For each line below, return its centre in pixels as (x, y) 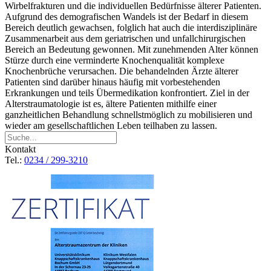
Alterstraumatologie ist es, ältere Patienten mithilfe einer (111, 103)
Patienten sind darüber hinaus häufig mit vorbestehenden (113, 82)
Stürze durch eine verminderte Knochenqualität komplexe (115, 60)
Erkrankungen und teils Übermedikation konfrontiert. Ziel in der (127, 93)
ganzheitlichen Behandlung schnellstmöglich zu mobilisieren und (129, 114)
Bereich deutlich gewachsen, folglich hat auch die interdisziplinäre (131, 27)
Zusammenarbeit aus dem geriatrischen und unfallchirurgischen (125, 38)
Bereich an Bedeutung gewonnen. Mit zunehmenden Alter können (132, 49)
